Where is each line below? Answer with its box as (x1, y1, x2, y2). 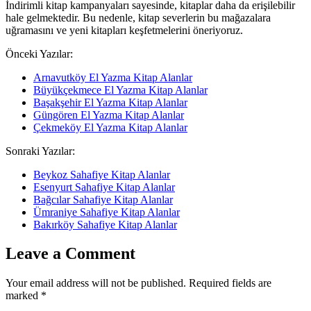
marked (6, 289, 41, 302)
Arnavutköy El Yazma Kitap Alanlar (33, 71, 192, 83)
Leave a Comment (6, 244, 135, 263)
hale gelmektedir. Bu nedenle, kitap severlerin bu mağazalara (6, 11, 271, 24)
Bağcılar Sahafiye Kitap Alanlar (33, 193, 173, 205)
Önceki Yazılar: (6, 47, 73, 60)
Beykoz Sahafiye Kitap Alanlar (33, 168, 170, 180)
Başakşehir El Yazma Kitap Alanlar (33, 96, 187, 108)
